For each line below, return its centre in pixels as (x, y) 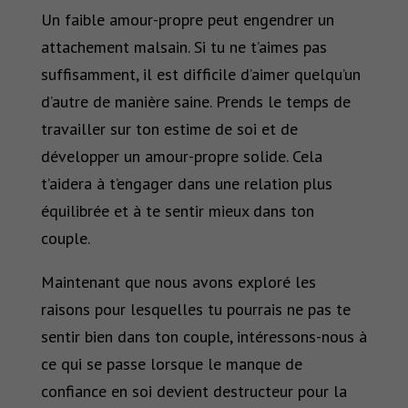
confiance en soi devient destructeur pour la (194, 392)
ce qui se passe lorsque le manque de (171, 364)
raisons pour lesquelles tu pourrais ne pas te (195, 310)
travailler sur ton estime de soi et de (169, 129)
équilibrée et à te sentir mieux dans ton (177, 211)
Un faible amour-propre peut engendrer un (187, 20)
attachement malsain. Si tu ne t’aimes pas (184, 47)
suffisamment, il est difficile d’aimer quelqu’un (200, 75)
